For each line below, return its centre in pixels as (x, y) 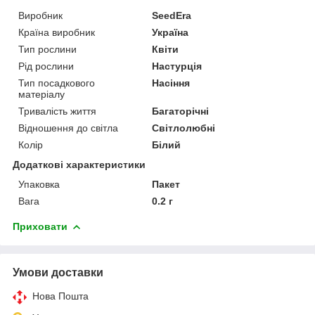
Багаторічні (181, 111)
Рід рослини (46, 66)
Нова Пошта (60, 296)
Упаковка (39, 184)
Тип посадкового (57, 83)
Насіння (171, 83)
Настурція (177, 66)
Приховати (40, 226)
